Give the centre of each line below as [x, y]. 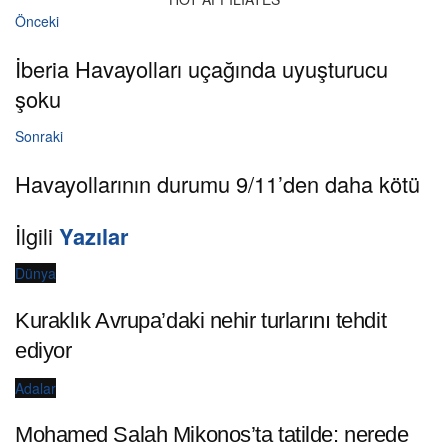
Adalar [35, 387]
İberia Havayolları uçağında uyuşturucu [201, 69]
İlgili [37, 235]
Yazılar [94, 235]
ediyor [43, 350]
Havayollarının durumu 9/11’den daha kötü [217, 183]
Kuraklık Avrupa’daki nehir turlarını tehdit [201, 320]
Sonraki [39, 136]
